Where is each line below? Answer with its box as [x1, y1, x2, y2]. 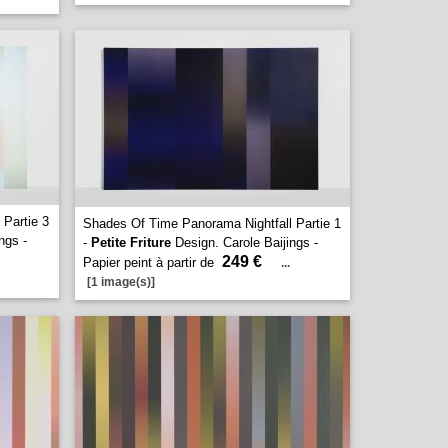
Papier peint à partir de [83, 255, 218, 270]
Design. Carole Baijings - [171, 235, 318, 250]
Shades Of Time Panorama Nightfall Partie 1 [83, 216, 341, 231]
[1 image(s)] [87, 275, 155, 289]
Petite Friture [91, 235, 171, 250]
